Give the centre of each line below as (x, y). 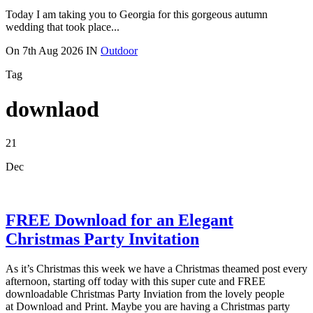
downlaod (52, 109)
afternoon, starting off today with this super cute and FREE (136, 281)
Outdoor (119, 51)
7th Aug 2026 (53, 51)
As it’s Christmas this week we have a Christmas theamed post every (156, 268)
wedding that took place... (63, 27)
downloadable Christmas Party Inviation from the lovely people (145, 293)
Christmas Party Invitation (102, 239)
